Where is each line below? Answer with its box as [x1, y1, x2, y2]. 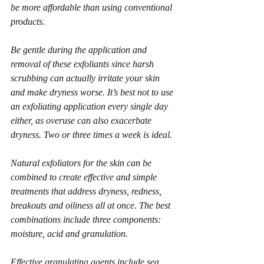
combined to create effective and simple [11, 172, 159, 182]
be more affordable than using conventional [11, 2, 174, 12]
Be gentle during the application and [11, 45, 149, 55]
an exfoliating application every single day [11, 101, 170, 111]
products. [11, 16, 47, 27]
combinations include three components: [11, 214, 163, 225]
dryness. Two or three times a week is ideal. [11, 130, 172, 140]
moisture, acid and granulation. [11, 229, 128, 239]
